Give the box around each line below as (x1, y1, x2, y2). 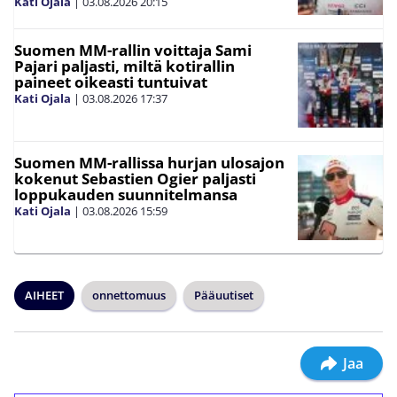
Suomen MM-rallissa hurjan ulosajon (14, 152, 284, 173)
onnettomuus (92, 286, 166, 303)
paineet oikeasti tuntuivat (14, 71, 207, 92)
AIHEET (25, 286, 64, 303)
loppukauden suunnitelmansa (14, 183, 237, 205)
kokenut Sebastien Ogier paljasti (14, 167, 256, 189)
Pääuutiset (194, 286, 253, 303)
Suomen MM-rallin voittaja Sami (14, 39, 252, 60)
